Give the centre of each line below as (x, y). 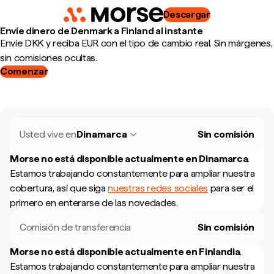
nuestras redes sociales (158, 188)
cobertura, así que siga (59, 188)
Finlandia (220, 252)
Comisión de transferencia (75, 227)
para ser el (231, 188)
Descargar (187, 14)
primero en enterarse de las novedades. (94, 203)
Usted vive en (48, 134)
